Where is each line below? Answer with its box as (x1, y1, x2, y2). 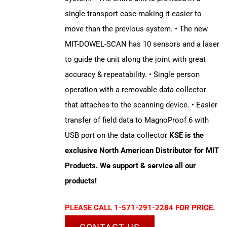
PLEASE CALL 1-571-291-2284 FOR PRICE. (64, 203, 215, 212)
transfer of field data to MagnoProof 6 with (64, 116, 209, 125)
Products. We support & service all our (64, 161, 196, 171)
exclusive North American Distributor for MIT (64, 146, 219, 156)
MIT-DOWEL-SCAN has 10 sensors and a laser (64, 40, 219, 49)
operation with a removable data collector (64, 85, 206, 95)
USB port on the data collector (64, 131, 169, 140)
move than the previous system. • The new (64, 24, 208, 34)
